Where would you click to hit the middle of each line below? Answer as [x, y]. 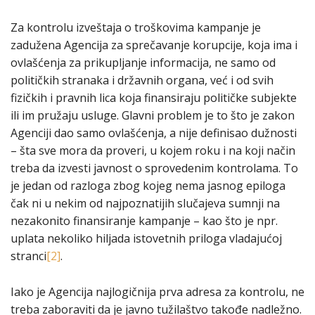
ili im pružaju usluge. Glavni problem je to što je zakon [153, 116]
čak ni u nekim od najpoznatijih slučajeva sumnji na [145, 204]
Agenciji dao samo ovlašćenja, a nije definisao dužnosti [154, 133]
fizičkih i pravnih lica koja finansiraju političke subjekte [154, 98]
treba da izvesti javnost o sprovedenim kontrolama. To [154, 168]
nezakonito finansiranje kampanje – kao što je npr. [144, 221]
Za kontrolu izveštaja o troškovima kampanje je [136, 28]
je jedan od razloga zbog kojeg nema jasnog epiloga [148, 186]
